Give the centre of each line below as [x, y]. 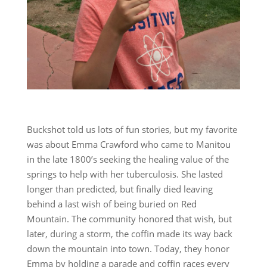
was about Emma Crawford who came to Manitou [128, 145]
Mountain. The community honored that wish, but [129, 219]
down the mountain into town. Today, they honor [128, 249]
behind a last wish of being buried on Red [111, 204]
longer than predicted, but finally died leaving [119, 189]
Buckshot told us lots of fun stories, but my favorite [132, 130]
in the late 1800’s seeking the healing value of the [128, 159]
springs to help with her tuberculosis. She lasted [125, 174]
